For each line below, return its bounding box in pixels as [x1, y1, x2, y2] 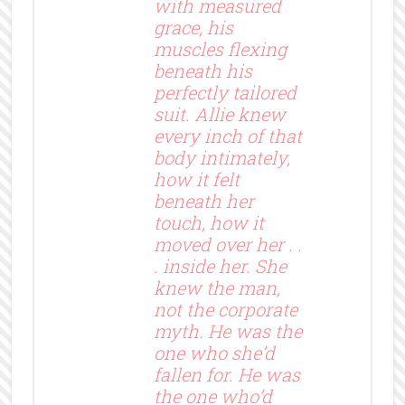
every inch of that [153, 123, 302, 147]
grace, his [153, 14, 233, 39]
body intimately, [153, 145, 290, 169]
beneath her [153, 188, 254, 212]
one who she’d [153, 340, 275, 364]
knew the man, [153, 275, 280, 299]
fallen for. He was [153, 362, 300, 386]
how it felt [153, 166, 240, 191]
